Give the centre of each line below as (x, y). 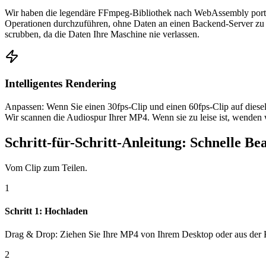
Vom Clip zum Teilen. (46, 167)
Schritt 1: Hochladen (46, 211)
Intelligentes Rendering (61, 84)
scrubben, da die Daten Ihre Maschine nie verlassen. (102, 34)
